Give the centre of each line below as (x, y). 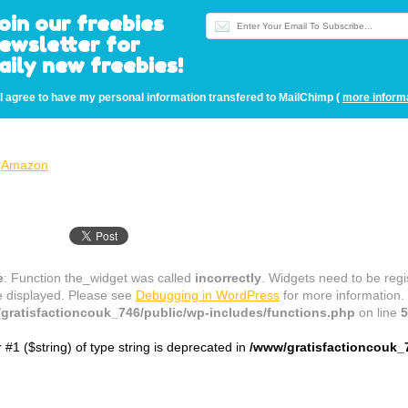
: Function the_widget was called (99, 277)
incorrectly (228, 277)
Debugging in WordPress (208, 295)
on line (378, 312)
